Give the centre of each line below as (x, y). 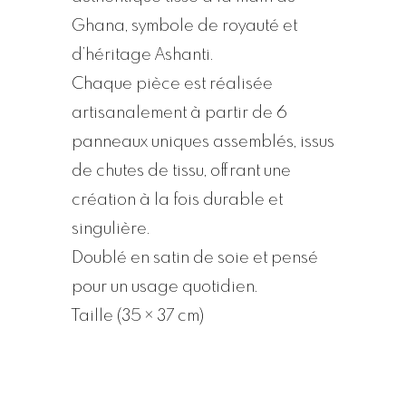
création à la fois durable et (177, 200)
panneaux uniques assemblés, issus (203, 142)
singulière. (111, 229)
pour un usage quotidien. (164, 287)
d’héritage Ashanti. (142, 55)
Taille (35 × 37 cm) (138, 316)
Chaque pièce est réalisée (172, 84)
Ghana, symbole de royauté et (184, 26)
